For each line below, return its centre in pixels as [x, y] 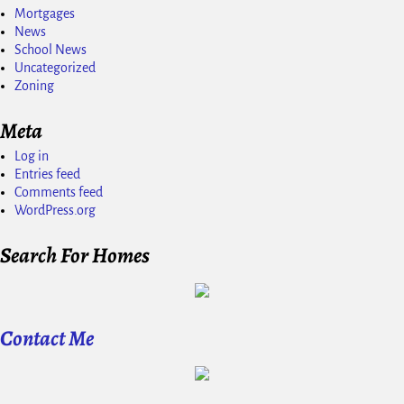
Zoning [34, 86]
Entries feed [47, 174]
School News [50, 50]
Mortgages [45, 14]
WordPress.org [55, 210]
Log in [32, 156]
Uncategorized [55, 68]
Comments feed [59, 192]
